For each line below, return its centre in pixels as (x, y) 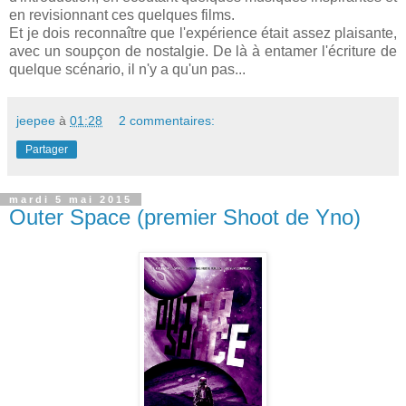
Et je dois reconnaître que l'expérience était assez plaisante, (203, 33)
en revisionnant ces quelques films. (122, 15)
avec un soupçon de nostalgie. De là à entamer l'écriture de (203, 51)
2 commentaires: (167, 121)
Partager (47, 150)
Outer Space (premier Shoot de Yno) (185, 217)
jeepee (36, 121)
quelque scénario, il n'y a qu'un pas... (127, 69)
